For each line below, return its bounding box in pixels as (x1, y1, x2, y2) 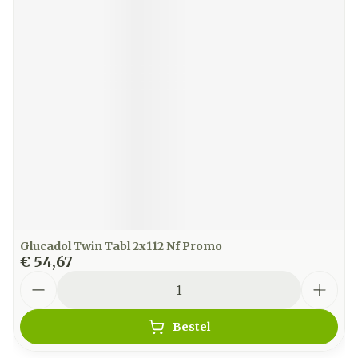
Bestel (172, 320, 210, 334)
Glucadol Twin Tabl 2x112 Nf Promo (20, 239, 222, 253)
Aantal (19, 270, 65, 286)
